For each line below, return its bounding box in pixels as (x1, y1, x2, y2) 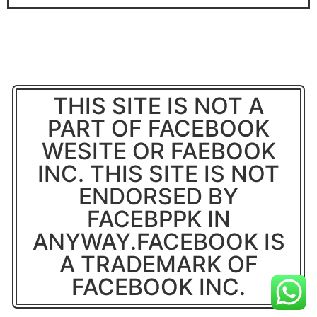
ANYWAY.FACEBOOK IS (32, 228, 285, 256)
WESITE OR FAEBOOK (41, 137, 276, 166)
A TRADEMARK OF (59, 250, 258, 279)
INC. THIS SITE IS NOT (38, 160, 279, 188)
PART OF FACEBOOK (47, 115, 270, 143)
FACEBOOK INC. (71, 273, 246, 301)
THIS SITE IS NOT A (53, 92, 264, 120)
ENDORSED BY (79, 183, 238, 211)
